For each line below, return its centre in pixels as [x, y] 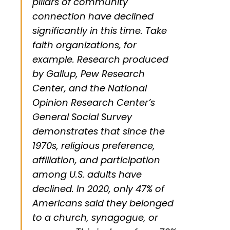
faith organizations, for [84, 45]
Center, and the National [90, 88]
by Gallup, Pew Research [89, 74]
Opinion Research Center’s [94, 103]
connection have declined [93, 16]
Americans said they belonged [103, 203]
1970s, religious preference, [94, 146]
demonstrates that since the [99, 131]
